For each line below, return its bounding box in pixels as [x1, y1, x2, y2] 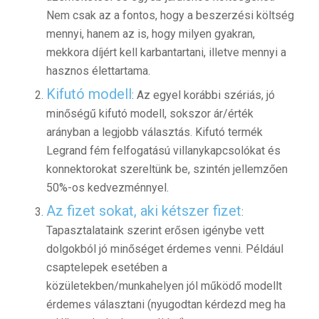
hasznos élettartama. [46, 64, 150, 78]
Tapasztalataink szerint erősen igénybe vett [46, 224, 264, 238]
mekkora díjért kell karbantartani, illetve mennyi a [46, 46, 286, 60]
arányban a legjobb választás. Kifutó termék [46, 125, 263, 140]
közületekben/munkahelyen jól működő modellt [46, 279, 282, 293]
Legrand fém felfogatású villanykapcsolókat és [46, 144, 281, 158]
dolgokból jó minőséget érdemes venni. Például [46, 242, 283, 256]
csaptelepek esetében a [46, 261, 167, 275]
